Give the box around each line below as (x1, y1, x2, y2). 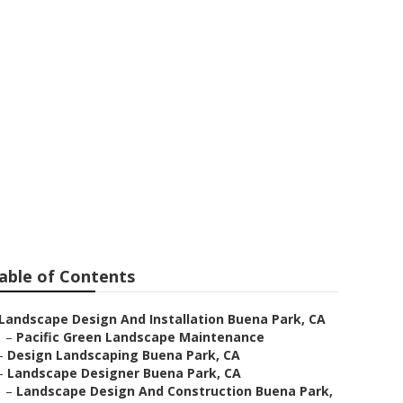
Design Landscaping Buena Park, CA (7, 346, 240, 363)
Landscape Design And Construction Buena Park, (16, 382, 333, 399)
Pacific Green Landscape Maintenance (16, 328, 264, 345)
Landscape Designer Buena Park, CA (7, 364, 241, 381)
